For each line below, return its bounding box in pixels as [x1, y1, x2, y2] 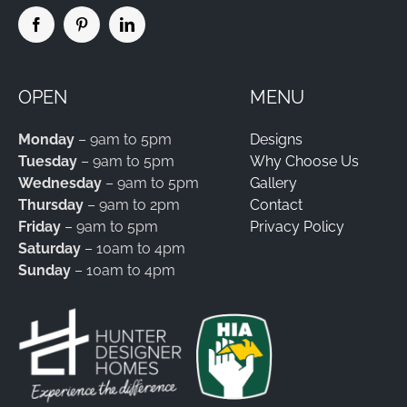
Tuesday [17, 152, 77, 170]
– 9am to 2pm [83, 195, 180, 213]
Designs [249, 130, 303, 148]
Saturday [17, 239, 81, 257]
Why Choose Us [249, 152, 359, 170]
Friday [17, 217, 61, 235]
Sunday [17, 261, 71, 279]
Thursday [17, 195, 84, 213]
